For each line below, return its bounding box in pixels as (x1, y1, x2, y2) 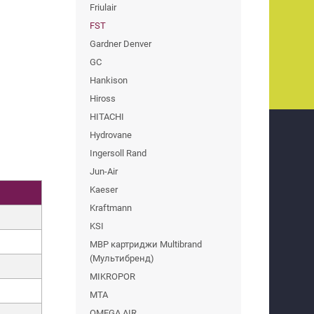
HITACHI (90, 111, 124, 122)
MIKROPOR (90, 271, 135, 282)
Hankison (90, 74, 128, 86)
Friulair (90, 1, 116, 13)
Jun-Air (90, 165, 118, 177)
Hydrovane (90, 129, 132, 140)
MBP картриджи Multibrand (90, 238, 202, 250)
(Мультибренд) (90, 252, 154, 264)
